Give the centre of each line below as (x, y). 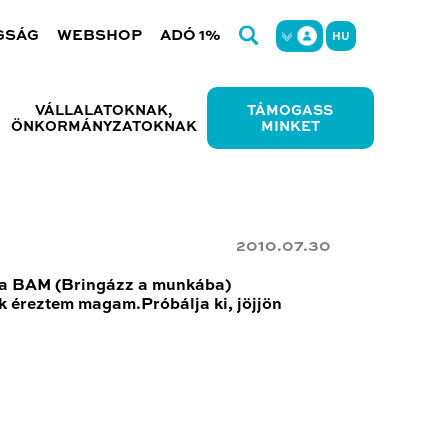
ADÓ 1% (191, 35)
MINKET (290, 127)
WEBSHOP (100, 35)
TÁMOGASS (290, 111)
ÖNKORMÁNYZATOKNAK (103, 127)
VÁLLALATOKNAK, (104, 111)
